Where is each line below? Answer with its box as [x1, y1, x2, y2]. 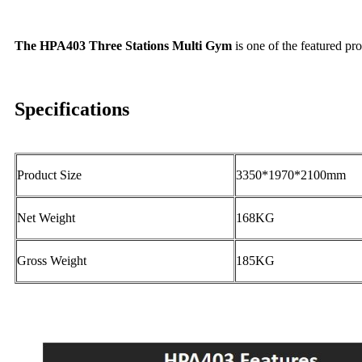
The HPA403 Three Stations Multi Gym [15, 39, 232, 53]
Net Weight [17, 211, 75, 225]
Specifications [15, 99, 129, 120]
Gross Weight [17, 254, 86, 268]
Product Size [17, 168, 82, 183]
